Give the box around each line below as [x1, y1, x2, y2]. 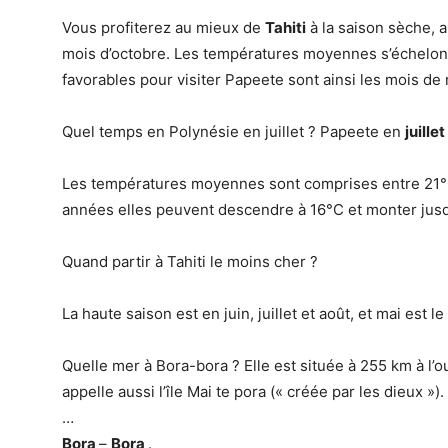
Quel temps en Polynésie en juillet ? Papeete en [62, 122, 405, 141]
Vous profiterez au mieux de [62, 18, 265, 37]
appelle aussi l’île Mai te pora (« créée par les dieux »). [62, 382, 444, 401]
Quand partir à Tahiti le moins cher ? [62, 252, 318, 271]
